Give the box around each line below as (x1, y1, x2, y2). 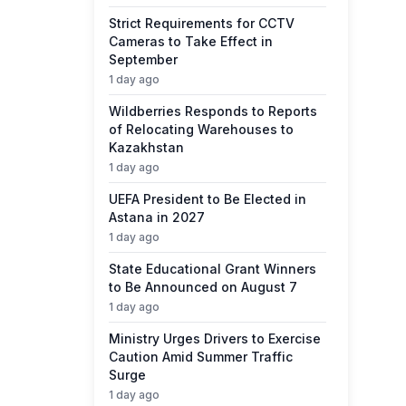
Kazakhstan (109, 140, 184, 155)
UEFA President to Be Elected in (109, 191, 306, 207)
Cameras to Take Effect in (109, 34, 273, 49)
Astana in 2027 (109, 209, 205, 225)
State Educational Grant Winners (109, 261, 316, 276)
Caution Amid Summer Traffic (109, 349, 293, 364)
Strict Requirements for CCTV (109, 15, 295, 31)
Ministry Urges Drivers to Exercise (109, 331, 321, 346)
